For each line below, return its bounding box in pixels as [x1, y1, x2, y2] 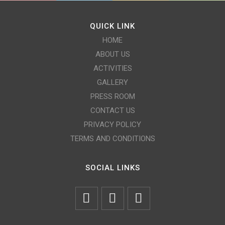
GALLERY [97, 78, 128, 87]
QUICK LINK [90, 22, 135, 31]
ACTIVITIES [93, 64, 132, 73]
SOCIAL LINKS [85, 163, 140, 172]
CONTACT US [90, 106, 135, 115]
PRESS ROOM [90, 92, 135, 101]
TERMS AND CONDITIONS [70, 134, 155, 143]
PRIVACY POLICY [84, 120, 141, 129]
